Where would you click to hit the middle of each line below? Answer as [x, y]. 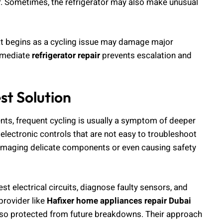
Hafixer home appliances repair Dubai [119, 201]
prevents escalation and [146, 55]
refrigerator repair [66, 55]
